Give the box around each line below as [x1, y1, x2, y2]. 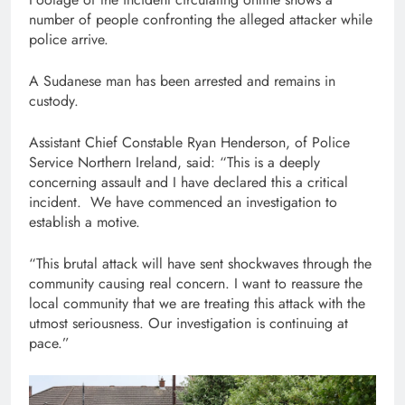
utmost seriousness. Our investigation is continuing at [29, 313, 348, 334]
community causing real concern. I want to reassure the [29, 273, 363, 294]
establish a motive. [29, 212, 140, 232]
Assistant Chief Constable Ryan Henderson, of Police [29, 132, 350, 153]
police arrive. [29, 29, 113, 50]
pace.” [29, 333, 74, 353]
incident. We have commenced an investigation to [29, 192, 337, 212]
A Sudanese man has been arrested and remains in [29, 71, 335, 91]
